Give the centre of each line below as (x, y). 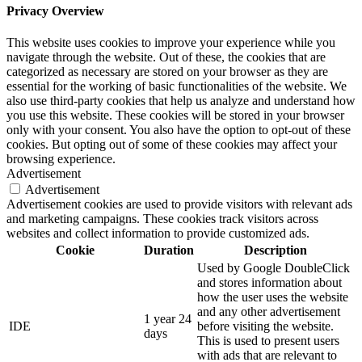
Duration (169, 250)
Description (275, 250)
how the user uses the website (273, 297)
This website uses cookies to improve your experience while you (171, 43)
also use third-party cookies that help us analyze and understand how (181, 101)
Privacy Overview (55, 11)
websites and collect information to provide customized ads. (158, 234)
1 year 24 (168, 319)
